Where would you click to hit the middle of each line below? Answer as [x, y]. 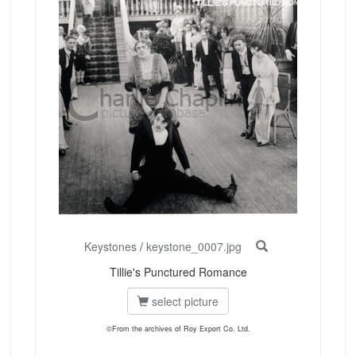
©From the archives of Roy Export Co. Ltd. [178, 329]
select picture [184, 302]
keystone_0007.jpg [193, 247]
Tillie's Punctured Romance [178, 272]
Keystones [110, 247]
